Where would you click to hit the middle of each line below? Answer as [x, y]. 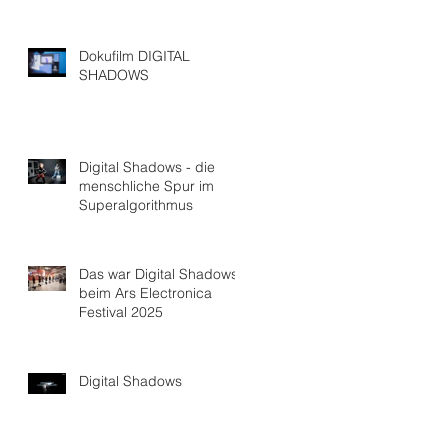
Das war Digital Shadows [158, 273]
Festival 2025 [121, 311]
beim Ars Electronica [145, 292]
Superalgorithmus [136, 204]
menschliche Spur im [146, 185]
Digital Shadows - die [147, 166]
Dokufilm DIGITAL [134, 55]
